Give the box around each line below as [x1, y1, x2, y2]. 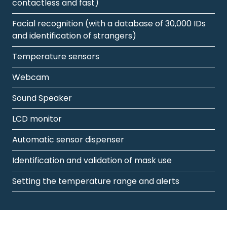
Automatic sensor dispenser [12, 133, 124, 145]
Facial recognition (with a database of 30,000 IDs [12, 17, 206, 29]
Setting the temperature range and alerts [12, 175, 179, 187]
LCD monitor [12, 112, 62, 125]
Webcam [12, 71, 49, 83]
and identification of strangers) [12, 29, 136, 42]
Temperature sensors [12, 50, 99, 62]
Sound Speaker [12, 92, 72, 104]
